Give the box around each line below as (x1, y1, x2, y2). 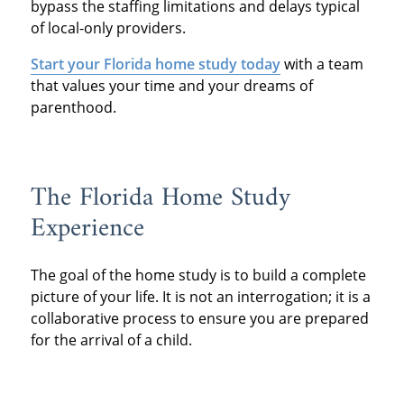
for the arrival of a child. (30, 329, 192, 350)
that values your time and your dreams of (30, 76, 313, 96)
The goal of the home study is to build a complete (30, 264, 366, 285)
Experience (30, 207, 144, 252)
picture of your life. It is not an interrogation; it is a (30, 286, 371, 307)
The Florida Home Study (30, 176, 290, 222)
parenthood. (30, 97, 116, 118)
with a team (280, 54, 363, 75)
